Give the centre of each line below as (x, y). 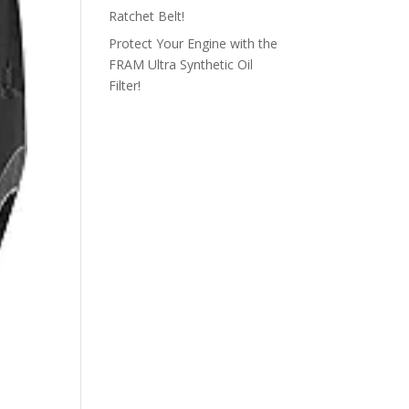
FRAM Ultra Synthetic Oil (181, 64)
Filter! (125, 85)
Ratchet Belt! (147, 16)
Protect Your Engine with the (194, 43)
